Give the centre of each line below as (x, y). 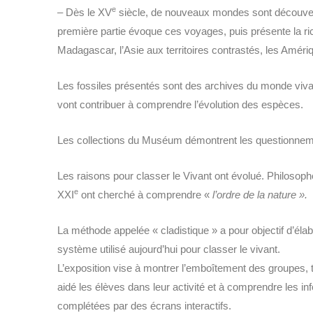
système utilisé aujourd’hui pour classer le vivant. (170, 249)
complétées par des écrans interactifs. (144, 305)
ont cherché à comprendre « (145, 194)
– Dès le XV (85, 12)
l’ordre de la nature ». (260, 194)
